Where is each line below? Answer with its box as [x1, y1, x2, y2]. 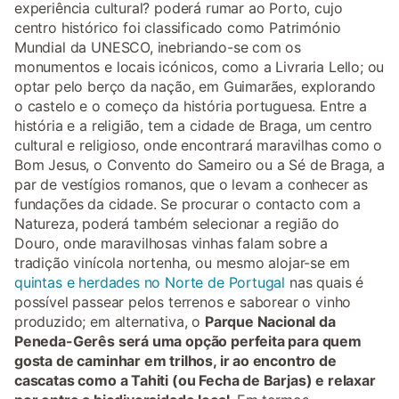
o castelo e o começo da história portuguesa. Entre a [14, 96, 367, 115]
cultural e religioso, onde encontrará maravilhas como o [14, 135, 383, 154]
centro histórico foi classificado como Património [14, 18, 341, 37]
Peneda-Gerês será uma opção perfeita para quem [14, 331, 362, 350]
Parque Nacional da [204, 312, 336, 330]
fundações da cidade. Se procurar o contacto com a [14, 194, 361, 213]
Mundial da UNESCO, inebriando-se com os [14, 37, 302, 56]
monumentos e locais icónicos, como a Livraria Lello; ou [14, 57, 385, 76]
